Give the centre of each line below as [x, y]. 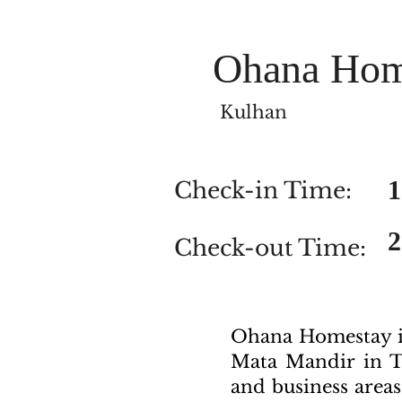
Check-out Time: [270, 248]
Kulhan [253, 112]
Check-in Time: [263, 191]
